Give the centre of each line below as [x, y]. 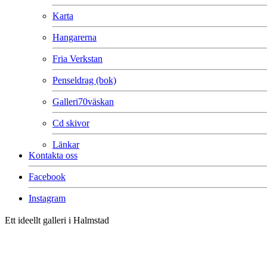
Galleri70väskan [83, 102]
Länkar [66, 145]
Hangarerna [74, 37]
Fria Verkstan [77, 59]
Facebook [47, 177]
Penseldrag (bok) [84, 80]
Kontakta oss [53, 155]
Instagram [47, 198]
